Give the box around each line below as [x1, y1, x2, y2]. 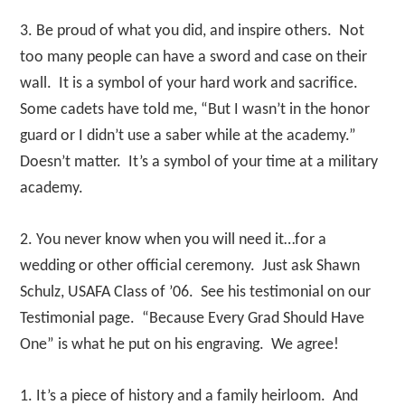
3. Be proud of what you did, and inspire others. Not [20, 23, 365, 40]
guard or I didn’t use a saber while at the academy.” [20, 127, 361, 145]
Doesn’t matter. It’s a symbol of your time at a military [20, 154, 379, 171]
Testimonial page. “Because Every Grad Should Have [20, 310, 365, 327]
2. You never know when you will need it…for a [20, 231, 327, 249]
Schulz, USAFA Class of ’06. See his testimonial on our [20, 284, 372, 301]
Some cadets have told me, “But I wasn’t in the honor [20, 101, 371, 118]
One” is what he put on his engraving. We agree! [20, 336, 340, 353]
